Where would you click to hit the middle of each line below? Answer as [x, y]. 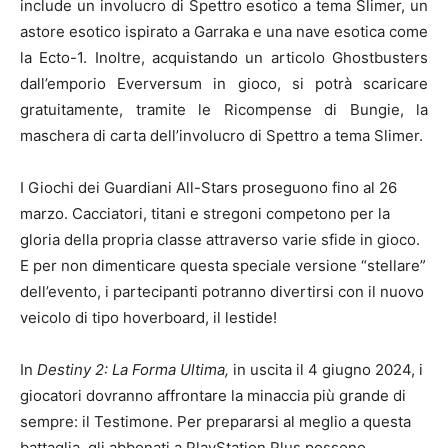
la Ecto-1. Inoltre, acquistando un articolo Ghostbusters [224, 57]
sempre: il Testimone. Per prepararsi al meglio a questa [215, 421]
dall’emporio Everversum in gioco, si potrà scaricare [224, 83]
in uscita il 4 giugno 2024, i [328, 369]
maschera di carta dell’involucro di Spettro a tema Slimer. [221, 135]
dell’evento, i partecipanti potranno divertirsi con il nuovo [222, 291]
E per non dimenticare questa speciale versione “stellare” [223, 265]
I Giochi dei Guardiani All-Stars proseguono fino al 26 [208, 187]
